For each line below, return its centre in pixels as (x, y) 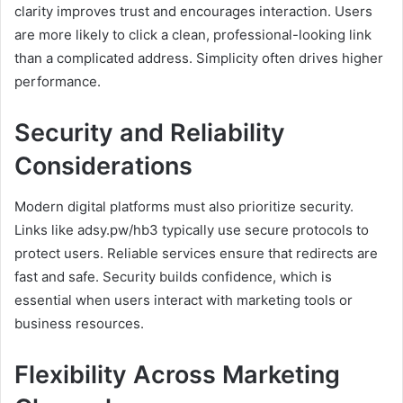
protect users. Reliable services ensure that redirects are (196, 253)
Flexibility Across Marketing (177, 374)
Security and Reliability (150, 133)
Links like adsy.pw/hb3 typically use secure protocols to (192, 229)
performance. (58, 82)
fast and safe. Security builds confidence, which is (173, 276)
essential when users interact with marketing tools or (184, 300)
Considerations (103, 166)
